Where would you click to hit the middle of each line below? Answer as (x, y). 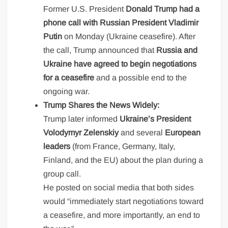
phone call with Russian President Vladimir (121, 23)
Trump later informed (82, 119)
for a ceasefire (69, 78)
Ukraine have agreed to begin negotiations (120, 64)
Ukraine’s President (155, 119)
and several (142, 133)
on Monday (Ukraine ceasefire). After (129, 37)
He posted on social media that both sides (119, 188)
